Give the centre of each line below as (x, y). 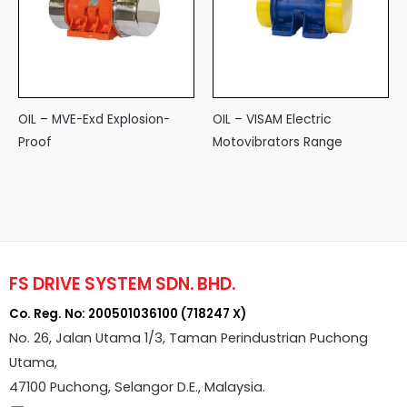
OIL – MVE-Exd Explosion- (94, 120)
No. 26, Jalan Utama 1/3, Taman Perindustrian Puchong (189, 338)
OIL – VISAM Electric (272, 120)
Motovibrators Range (278, 143)
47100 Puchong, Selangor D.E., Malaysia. (137, 387)
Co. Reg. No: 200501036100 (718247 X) (128, 314)
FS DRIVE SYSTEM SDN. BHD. (122, 284)
